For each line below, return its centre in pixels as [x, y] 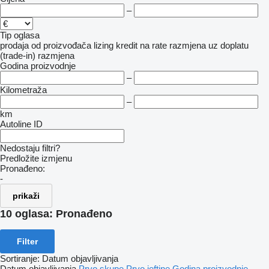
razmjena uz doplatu [209, 45]
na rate [153, 45]
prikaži [26, 196]
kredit [127, 45]
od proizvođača [61, 45]
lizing [104, 45]
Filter [27, 241]
